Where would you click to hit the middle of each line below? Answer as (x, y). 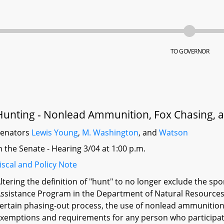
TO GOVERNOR (190, 51)
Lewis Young (55, 132)
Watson (174, 132)
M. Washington (110, 132)
